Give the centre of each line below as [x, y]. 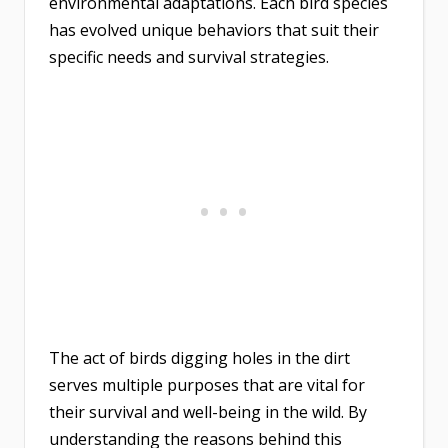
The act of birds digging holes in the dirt [199, 358]
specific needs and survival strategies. [189, 57]
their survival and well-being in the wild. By [208, 412]
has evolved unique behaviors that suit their [214, 30]
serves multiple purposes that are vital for [207, 385]
